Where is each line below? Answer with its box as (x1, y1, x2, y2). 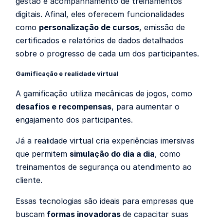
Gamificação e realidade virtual (16, 69, 119, 77)
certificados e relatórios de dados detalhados (16, 35, 183, 45)
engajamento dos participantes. (16, 114, 133, 125)
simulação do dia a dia (70, 148, 155, 159)
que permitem (16, 148, 70, 159)
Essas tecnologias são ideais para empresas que (16, 196, 194, 206)
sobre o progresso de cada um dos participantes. (16, 48, 199, 58)
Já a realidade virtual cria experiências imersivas (16, 135, 195, 145)
